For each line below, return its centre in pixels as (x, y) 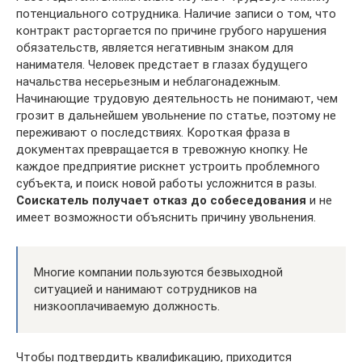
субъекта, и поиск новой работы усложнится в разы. (166, 184)
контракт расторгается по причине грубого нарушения (171, 31)
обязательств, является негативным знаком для (155, 48)
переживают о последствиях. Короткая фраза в (153, 133)
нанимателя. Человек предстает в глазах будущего (162, 65)
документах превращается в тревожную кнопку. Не (162, 150)
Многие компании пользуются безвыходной (158, 273)
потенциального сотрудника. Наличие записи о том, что (176, 14)
